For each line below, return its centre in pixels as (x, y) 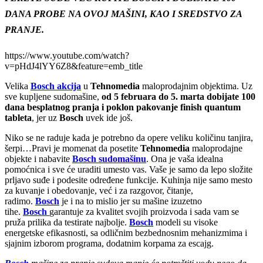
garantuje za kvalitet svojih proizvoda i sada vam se (144, 211)
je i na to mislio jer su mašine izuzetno (131, 201)
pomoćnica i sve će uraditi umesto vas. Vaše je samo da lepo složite (129, 169)
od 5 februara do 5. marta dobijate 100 (178, 96)
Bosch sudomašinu (109, 159)
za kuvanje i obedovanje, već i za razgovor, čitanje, (99, 190)
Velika (18, 86)
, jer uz (44, 117)
